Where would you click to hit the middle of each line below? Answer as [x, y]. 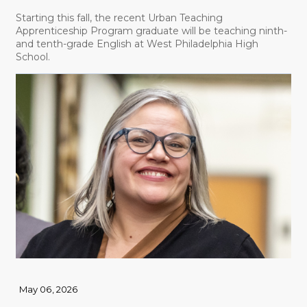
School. [33, 57]
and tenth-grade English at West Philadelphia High [137, 44]
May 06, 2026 [48, 289]
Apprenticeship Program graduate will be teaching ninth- [151, 31]
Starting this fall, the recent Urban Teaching [119, 18]
